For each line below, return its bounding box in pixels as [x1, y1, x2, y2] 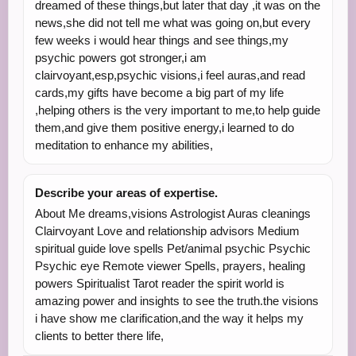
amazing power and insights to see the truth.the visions [35, 294, 319, 308]
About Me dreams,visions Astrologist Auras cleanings [35, 207, 311, 220]
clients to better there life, [35, 329, 164, 342]
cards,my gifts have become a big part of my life [35, 86, 284, 99]
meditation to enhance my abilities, [35, 138, 213, 152]
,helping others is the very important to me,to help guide [35, 103, 320, 117]
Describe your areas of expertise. [35, 186, 218, 199]
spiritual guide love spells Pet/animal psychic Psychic [35, 242, 311, 255]
